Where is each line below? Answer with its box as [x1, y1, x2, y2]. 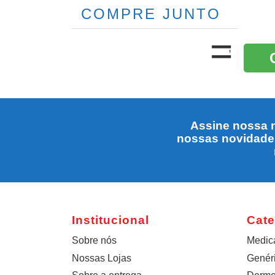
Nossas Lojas [72, 252, 131, 263]
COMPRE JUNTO [81, 5, 221, 22]
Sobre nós [72, 234, 117, 246]
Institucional [72, 213, 149, 227]
